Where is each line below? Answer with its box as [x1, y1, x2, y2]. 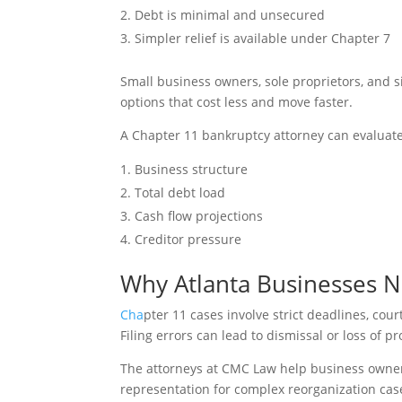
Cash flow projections [135, 207, 264, 224]
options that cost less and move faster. [120, 93, 354, 110]
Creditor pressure [135, 231, 242, 248]
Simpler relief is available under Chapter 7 [135, 30, 391, 47]
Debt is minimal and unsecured [135, 6, 326, 23]
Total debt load [135, 184, 226, 201]
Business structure [135, 161, 249, 178]
